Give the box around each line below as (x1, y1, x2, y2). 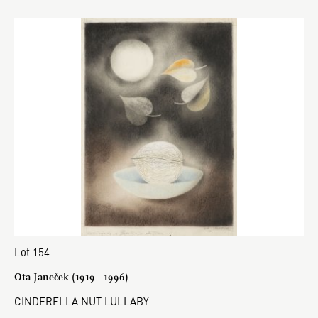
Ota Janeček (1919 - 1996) (14, 270, 128, 283)
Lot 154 (14, 243, 50, 259)
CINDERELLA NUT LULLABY (14, 292, 149, 308)
